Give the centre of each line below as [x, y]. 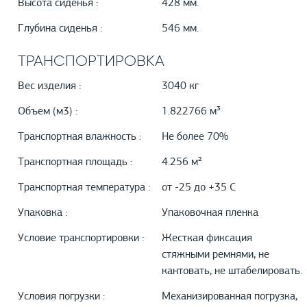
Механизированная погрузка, [230, 297]
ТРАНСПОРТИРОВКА [91, 61]
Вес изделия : [49, 87]
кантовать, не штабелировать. [232, 272]
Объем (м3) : [48, 112]
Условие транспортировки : [81, 239]
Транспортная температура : [84, 188]
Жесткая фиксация [207, 239]
